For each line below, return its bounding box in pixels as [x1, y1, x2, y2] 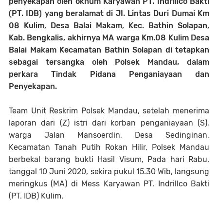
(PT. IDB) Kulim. [9, 191, 63, 201]
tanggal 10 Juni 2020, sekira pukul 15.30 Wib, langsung [9, 167, 209, 177]
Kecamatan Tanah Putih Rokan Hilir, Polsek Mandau [9, 143, 209, 152]
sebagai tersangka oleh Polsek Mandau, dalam [9, 57, 209, 67]
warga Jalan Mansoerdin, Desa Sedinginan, [9, 130, 209, 140]
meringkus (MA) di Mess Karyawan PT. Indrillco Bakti [9, 179, 209, 189]
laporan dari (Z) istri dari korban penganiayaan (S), [9, 118, 209, 128]
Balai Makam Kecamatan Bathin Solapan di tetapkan [9, 45, 209, 55]
